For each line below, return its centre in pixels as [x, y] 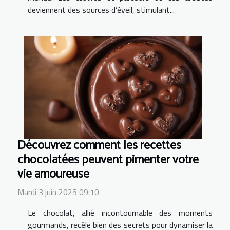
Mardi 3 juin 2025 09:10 [58, 192]
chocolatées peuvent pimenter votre [108, 160]
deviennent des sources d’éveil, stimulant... [101, 9]
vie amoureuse [53, 174]
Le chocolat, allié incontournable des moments [120, 212]
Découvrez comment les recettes [99, 145]
